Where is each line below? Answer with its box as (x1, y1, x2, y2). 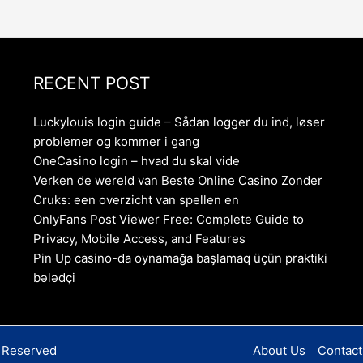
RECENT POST (32, 73, 150, 94)
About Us (253, 342, 305, 358)
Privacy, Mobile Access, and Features (32, 231, 246, 247)
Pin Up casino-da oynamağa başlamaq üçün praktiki (32, 250, 327, 267)
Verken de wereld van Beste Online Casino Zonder (32, 173, 322, 189)
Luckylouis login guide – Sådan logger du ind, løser (32, 114, 325, 130)
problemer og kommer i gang (32, 134, 199, 150)
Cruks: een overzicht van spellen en (32, 192, 239, 208)
